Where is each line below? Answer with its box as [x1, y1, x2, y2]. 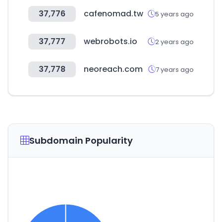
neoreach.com [84, 63, 143, 75]
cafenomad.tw [84, 8, 143, 19]
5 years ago [155, 9, 194, 19]
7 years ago [156, 64, 194, 74]
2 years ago [155, 37, 194, 47]
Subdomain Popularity [29, 134, 133, 147]
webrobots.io [84, 36, 137, 47]
